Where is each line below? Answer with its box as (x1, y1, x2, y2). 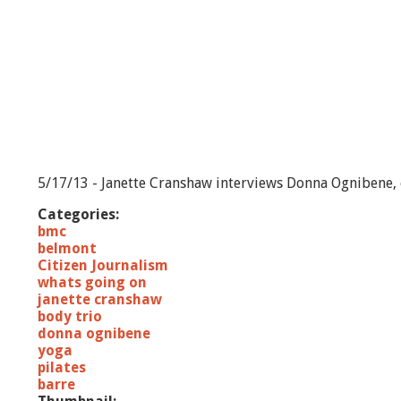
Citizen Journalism (38, 257, 168, 274)
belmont (38, 240, 97, 257)
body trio (38, 308, 102, 325)
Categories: (38, 206, 123, 223)
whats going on (38, 274, 147, 291)
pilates (38, 359, 86, 376)
